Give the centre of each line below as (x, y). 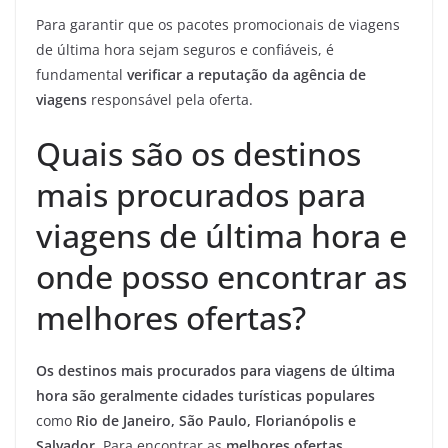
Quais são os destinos (198, 154)
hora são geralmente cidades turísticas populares (205, 396)
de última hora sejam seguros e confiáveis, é (185, 50)
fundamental (81, 75)
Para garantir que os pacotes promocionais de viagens (218, 25)
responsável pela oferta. (170, 100)
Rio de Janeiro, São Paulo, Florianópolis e (216, 421)
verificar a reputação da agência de (246, 75)
